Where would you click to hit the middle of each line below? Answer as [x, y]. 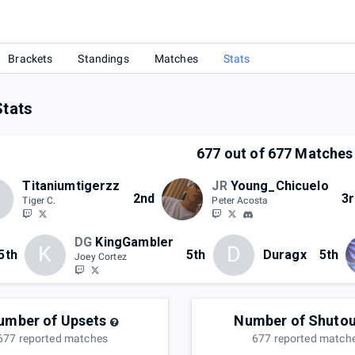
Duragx [284, 254]
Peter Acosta [240, 201]
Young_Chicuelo [279, 186]
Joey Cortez [101, 256]
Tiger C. [39, 201]
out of [244, 154]
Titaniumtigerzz [71, 186]
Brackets [31, 58]
